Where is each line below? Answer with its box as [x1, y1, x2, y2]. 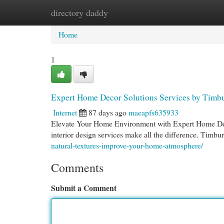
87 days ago [88, 107, 126, 117]
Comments [51, 159, 103, 175]
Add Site [170, 7, 198, 17]
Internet [53, 107, 77, 117]
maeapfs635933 [128, 107, 178, 117]
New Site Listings [100, 7, 155, 17]
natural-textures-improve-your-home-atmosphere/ [51, 140, 203, 150]
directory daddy [51, 6, 108, 18]
